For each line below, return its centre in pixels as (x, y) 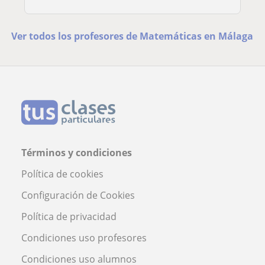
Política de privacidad (69, 217)
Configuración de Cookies (78, 195)
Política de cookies (62, 174)
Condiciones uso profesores (84, 238)
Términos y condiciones (77, 153)
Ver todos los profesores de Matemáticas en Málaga (132, 36)
